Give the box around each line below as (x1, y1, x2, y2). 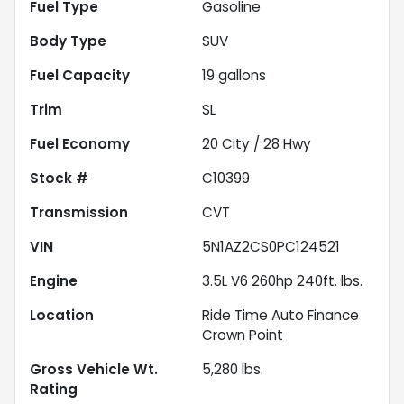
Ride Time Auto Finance (202, 305, 359, 325)
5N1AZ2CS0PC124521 (202, 236, 340, 256)
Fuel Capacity (30, 65, 130, 85)
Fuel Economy (30, 133, 130, 153)
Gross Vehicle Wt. (30, 359, 158, 379)
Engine (30, 271, 78, 290)
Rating (30, 379, 78, 399)
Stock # (30, 168, 88, 188)
